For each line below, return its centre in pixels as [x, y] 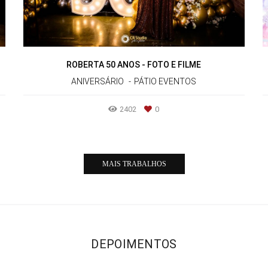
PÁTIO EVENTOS [165, 81]
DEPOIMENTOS [134, 244]
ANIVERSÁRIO [98, 81]
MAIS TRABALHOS [134, 164]
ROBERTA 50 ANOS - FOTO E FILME [134, 64]
